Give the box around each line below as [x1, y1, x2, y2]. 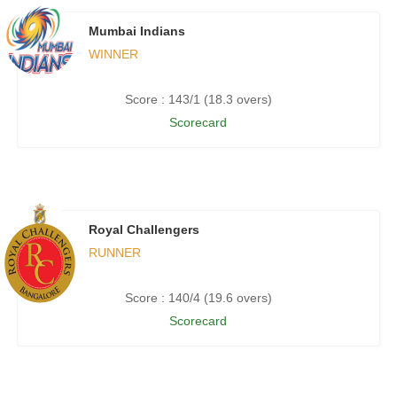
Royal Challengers [88, 222, 199, 237]
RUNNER [88, 245, 141, 261]
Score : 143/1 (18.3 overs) [124, 92, 272, 107]
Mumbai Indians [88, 24, 185, 39]
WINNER [88, 47, 138, 62]
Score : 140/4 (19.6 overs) [124, 291, 272, 306]
